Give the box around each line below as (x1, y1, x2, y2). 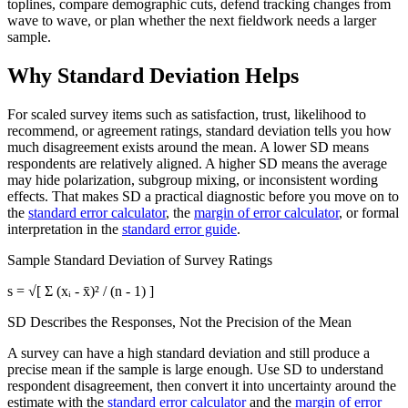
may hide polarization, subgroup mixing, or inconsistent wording (7, 171, 378, 188)
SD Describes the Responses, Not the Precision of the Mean (7, 313, 352, 330)
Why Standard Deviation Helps (7, 63, 299, 87)
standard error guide (122, 220, 237, 237)
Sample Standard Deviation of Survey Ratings (7, 251, 272, 268)
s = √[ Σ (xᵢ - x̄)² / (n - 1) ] (7, 282, 154, 299)
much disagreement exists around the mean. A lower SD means (7, 138, 369, 155)
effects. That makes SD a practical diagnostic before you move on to (7, 188, 399, 204)
